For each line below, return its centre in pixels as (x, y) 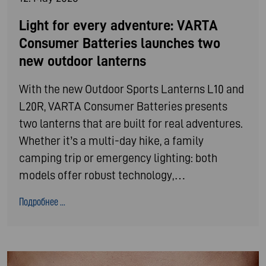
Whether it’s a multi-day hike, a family (111, 140)
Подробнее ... (42, 201)
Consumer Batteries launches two (120, 43)
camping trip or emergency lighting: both (118, 158)
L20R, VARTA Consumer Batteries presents (123, 106)
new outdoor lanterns (83, 61)
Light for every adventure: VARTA (118, 25)
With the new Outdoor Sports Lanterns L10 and (132, 89)
